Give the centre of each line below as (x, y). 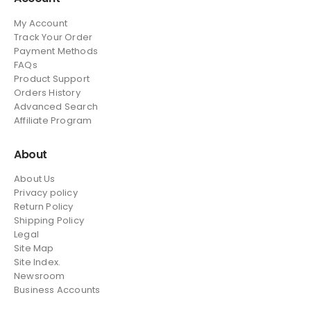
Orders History (47, 92)
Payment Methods (56, 51)
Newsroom (40, 276)
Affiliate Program (53, 120)
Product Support (52, 78)
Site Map (34, 249)
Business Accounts (57, 290)
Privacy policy (46, 193)
